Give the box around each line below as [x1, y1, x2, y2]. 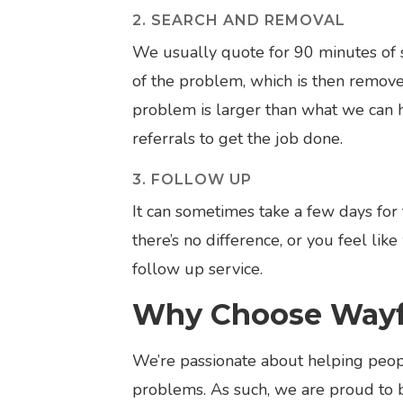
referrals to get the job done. [132, 127, 343, 149]
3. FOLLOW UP [132, 170, 252, 188]
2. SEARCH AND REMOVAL [132, 11, 345, 29]
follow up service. [132, 257, 263, 280]
